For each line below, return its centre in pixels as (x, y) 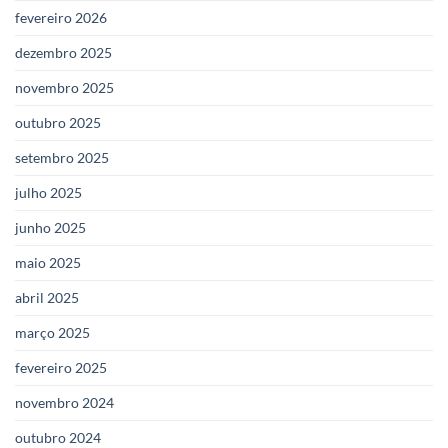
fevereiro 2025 (61, 367)
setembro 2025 (62, 157)
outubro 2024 (58, 437)
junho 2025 (50, 227)
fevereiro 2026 (61, 17)
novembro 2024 (64, 402)
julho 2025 (48, 192)
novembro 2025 (64, 87)
